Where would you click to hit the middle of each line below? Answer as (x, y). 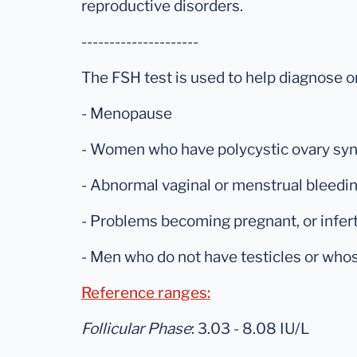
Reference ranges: (146, 293)
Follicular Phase (136, 329)
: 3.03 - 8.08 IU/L (250, 329)
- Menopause (127, 114)
